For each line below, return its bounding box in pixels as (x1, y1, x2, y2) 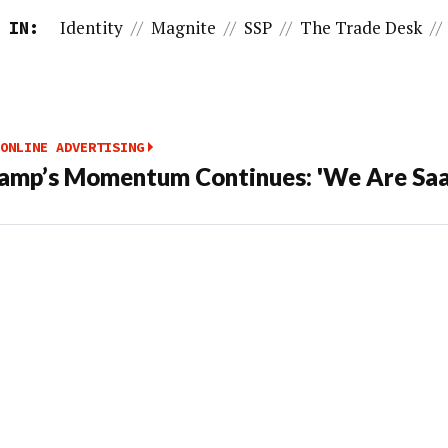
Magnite (151, 15, 217, 39)
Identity (60, 15, 124, 39)
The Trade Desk (300, 15, 423, 39)
